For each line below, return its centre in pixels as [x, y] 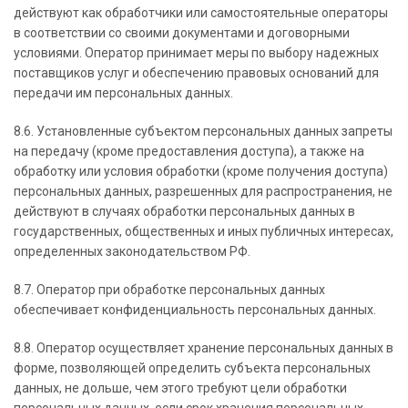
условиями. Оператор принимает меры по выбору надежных [196, 53]
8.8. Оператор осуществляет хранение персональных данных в [204, 348]
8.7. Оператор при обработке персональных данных [169, 290]
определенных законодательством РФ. [132, 251]
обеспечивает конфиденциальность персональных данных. [195, 310]
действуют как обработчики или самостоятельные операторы [201, 13]
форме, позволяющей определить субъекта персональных [192, 368]
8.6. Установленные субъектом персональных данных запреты [203, 131]
